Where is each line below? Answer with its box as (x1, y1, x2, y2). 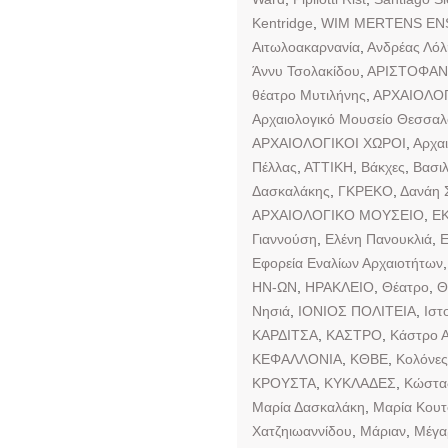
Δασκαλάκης (252, 182, 330, 199)
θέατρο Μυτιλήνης (252, 86, 366, 103)
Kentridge (252, 14, 313, 31)
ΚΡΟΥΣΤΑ (252, 374, 316, 391)
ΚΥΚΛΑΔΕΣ (324, 374, 396, 391)
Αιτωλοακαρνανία (252, 38, 360, 55)
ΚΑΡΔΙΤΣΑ (252, 326, 318, 343)
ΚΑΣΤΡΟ (326, 326, 382, 343)
